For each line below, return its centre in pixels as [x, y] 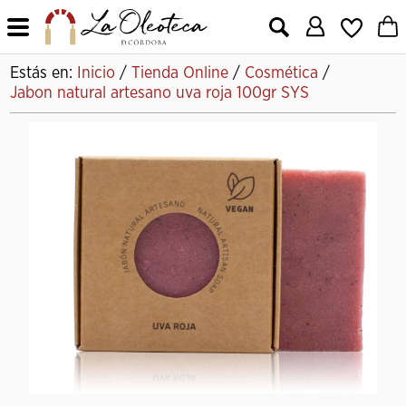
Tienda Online [180, 73]
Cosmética [282, 73]
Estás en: [44, 73]
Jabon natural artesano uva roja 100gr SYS [160, 93]
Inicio [97, 73]
